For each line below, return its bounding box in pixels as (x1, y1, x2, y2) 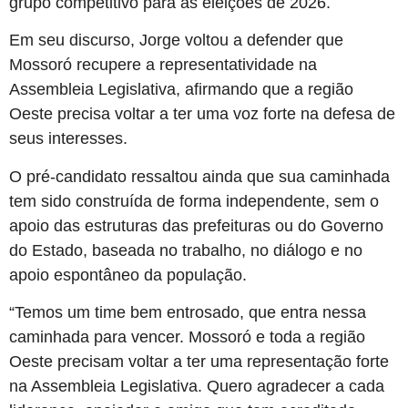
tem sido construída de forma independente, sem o (9, 191, 379, 210)
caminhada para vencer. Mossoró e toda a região (9, 327, 365, 346)
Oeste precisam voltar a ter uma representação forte (9, 352, 389, 371)
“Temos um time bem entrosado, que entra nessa (9, 302, 366, 321)
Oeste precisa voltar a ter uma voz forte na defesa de (9, 105, 395, 124)
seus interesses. (9, 129, 127, 148)
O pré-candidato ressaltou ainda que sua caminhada (9, 167, 390, 186)
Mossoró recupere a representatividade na (9, 56, 317, 75)
